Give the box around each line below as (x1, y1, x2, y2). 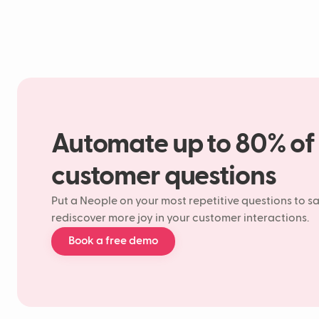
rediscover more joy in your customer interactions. (51, 213, 309, 224)
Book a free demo (68, 236, 158, 247)
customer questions (51, 163, 276, 190)
